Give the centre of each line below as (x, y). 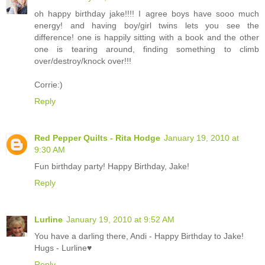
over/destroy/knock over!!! (83, 61)
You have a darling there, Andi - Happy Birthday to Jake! (139, 236)
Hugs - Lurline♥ (63, 248)
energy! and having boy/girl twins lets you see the (147, 25)
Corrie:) (49, 84)
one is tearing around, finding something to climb (147, 49)
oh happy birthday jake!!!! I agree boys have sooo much (147, 13)
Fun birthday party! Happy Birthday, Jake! (112, 166)
